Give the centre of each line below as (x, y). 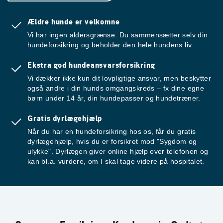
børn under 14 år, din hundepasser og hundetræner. (114, 98)
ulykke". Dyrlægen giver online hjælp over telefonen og (118, 152)
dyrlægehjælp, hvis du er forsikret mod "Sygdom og (112, 142)
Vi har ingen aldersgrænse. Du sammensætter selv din (118, 35)
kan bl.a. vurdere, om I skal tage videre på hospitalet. (116, 162)
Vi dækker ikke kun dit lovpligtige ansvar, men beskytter (119, 78)
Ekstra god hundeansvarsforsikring (91, 65)
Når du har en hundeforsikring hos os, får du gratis (112, 132)
